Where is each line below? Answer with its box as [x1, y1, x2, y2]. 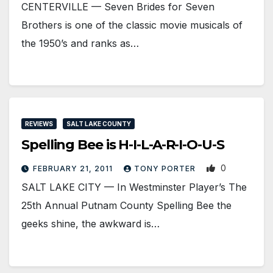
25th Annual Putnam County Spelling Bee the [21, 199, 232, 211]
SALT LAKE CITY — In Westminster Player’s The [21, 180, 247, 193]
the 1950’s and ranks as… [21, 37, 139, 49]
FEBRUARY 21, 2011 [33, 163, 115, 173]
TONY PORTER [134, 163, 198, 173]
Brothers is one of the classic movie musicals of [21, 18, 243, 31]
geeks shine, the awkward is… [21, 217, 160, 230]
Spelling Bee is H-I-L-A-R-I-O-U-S [21, 136, 225, 153]
